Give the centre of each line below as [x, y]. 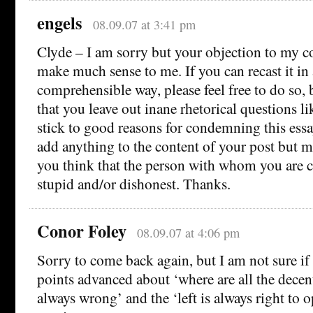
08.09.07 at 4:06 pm [188, 233]
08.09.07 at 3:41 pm [144, 25]
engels [60, 23]
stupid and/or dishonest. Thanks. [134, 184]
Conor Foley [82, 231]
